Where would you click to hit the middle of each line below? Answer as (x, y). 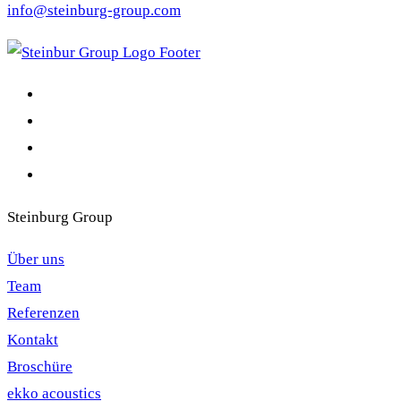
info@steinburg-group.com (94, 11)
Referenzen (43, 313)
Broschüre (40, 367)
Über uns (36, 260)
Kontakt (33, 340)
